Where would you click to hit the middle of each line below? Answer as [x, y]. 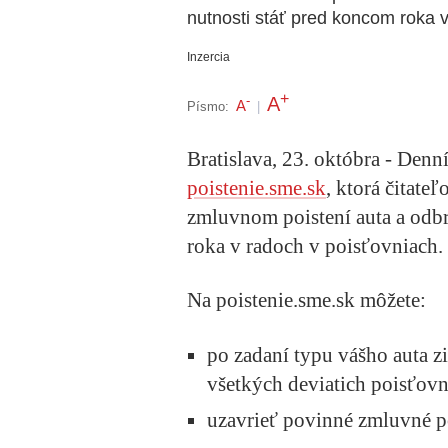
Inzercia [208, 57]
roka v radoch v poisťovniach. [315, 246]
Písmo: [208, 106]
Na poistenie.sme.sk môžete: [306, 300]
